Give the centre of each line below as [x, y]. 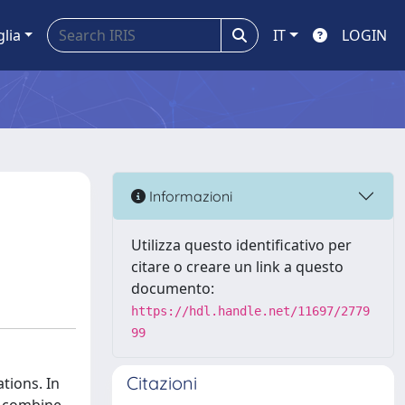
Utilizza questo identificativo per [241, 245]
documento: [173, 288]
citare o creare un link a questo [237, 267]
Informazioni [189, 196]
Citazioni [162, 383]
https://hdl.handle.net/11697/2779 [250, 311]
